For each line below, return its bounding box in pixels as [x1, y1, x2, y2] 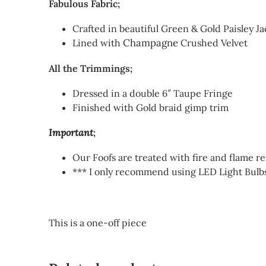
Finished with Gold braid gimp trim [72, 102, 229, 114]
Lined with [72, 37, 123, 49]
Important [49, 126, 93, 139]
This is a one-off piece [49, 217, 147, 229]
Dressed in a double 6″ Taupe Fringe [72, 87, 233, 100]
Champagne [123, 36, 180, 50]
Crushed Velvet [180, 37, 250, 49]
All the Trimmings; [49, 62, 132, 75]
